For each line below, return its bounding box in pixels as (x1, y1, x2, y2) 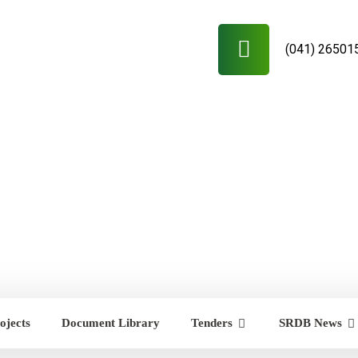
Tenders (191, 316, 233, 329)
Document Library (62, 316, 161, 329)
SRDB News (279, 316, 343, 329)
